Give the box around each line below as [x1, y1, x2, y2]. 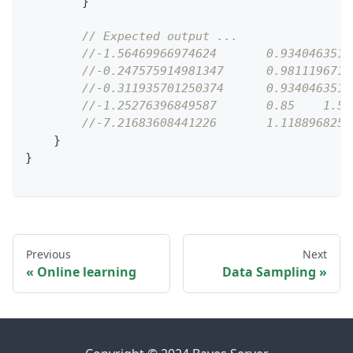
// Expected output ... [82, 29, 238, 44]
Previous [26, 247, 71, 262]
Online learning [37, 263, 136, 281]
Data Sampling [222, 263, 316, 281]
